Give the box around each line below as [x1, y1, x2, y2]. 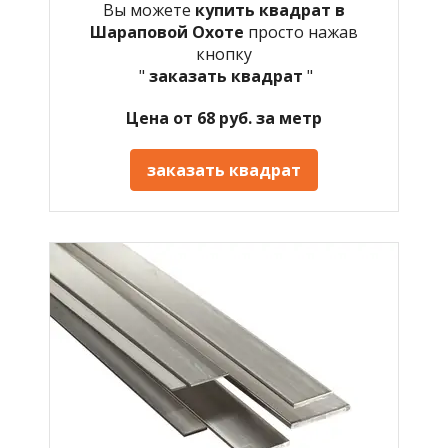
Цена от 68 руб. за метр [126, 106, 322, 129]
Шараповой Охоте [90, 20, 248, 43]
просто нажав [248, 20, 358, 43]
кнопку [196, 42, 252, 65]
